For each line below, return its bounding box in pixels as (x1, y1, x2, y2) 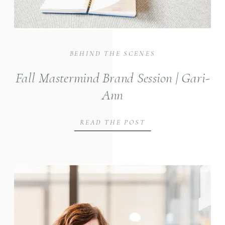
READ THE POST (79, 118, 146, 127)
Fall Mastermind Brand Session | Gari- (15, 69, 210, 87)
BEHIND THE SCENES (69, 49, 156, 58)
